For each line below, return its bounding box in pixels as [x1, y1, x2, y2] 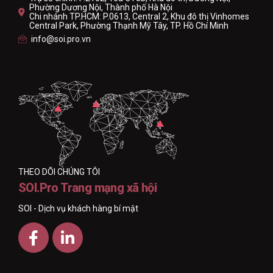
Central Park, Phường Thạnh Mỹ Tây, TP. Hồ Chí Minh [29, 20, 229, 30]
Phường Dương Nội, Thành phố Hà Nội [29, 2, 172, 12]
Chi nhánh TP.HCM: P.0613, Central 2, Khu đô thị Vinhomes [29, 11, 249, 21]
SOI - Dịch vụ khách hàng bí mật [18, 203, 138, 213]
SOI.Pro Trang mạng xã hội [18, 180, 157, 195]
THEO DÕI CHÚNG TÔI [18, 167, 100, 177]
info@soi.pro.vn [31, 34, 91, 44]
